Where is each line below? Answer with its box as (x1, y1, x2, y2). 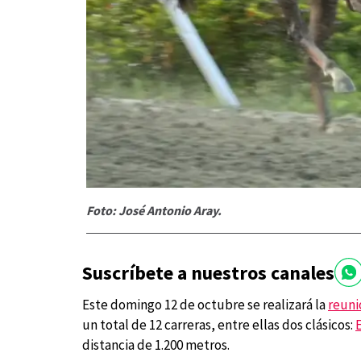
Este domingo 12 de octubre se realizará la (82, 296, 328, 314)
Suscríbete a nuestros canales (82, 259, 334, 285)
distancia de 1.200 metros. (82, 336, 230, 355)
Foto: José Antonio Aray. (86, 202, 222, 219)
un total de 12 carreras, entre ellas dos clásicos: (82, 316, 355, 334)
